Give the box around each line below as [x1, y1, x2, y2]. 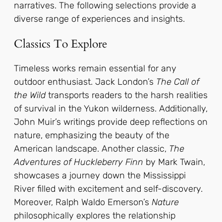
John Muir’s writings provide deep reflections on [14, 116, 208, 128]
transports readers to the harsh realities [46, 90, 208, 101]
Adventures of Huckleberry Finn [14, 157, 143, 168]
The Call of [156, 76, 199, 88]
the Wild [14, 90, 46, 101]
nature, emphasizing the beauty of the [14, 130, 169, 141]
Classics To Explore [14, 36, 107, 52]
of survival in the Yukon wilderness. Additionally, [14, 103, 208, 114]
